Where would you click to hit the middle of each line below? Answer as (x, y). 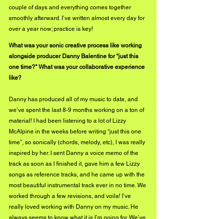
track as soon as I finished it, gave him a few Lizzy (75, 164)
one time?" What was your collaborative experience (77, 67)
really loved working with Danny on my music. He (74, 207)
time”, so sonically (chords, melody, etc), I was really (78, 142)
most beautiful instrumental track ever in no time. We (78, 185)
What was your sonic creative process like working (76, 45)
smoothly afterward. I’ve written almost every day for (77, 18)
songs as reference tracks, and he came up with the (77, 174)
